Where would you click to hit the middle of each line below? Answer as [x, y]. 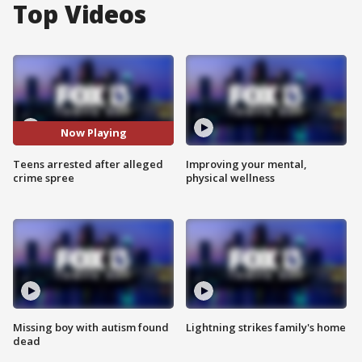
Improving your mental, [246, 164]
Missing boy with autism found [91, 328]
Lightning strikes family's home [266, 328]
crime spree [44, 177]
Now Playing [93, 133]
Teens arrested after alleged [88, 164]
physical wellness [230, 177]
